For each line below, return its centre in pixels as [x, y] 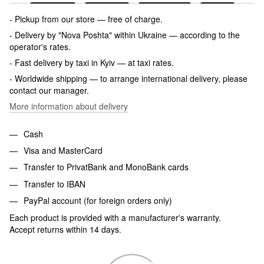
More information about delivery [69, 106]
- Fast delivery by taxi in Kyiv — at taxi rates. [92, 62]
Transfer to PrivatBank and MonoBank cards [106, 167]
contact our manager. [49, 90]
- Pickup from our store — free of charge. [86, 19]
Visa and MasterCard [63, 150]
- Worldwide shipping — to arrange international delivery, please [128, 78]
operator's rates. [40, 46]
